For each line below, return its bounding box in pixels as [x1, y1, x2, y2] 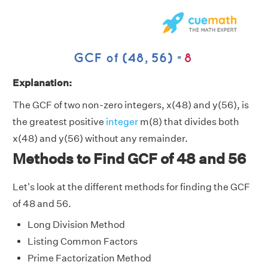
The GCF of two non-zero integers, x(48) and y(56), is [13, 99, 249, 111]
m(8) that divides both [138, 116, 239, 128]
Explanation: [13, 77, 72, 89]
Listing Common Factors [28, 236, 138, 248]
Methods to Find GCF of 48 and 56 [13, 150, 246, 167]
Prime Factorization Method [28, 252, 151, 264]
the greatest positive [13, 116, 106, 128]
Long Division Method [28, 219, 125, 231]
